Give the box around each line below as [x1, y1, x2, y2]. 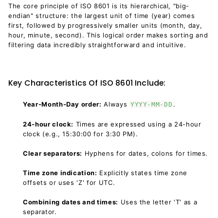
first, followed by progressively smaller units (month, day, [8, 21, 202, 29]
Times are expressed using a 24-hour [75, 120, 201, 128]
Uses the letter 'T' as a [120, 198, 198, 206]
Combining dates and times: [23, 198, 118, 206]
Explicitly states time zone [99, 169, 187, 177]
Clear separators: [23, 149, 83, 157]
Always [104, 100, 127, 108]
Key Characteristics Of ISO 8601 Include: [8, 77, 166, 89]
